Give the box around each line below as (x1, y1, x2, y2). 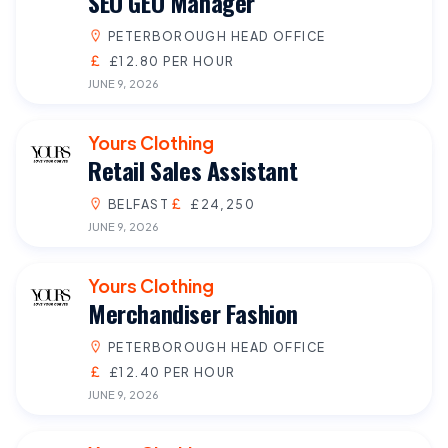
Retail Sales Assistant (88, 151, 298, 188)
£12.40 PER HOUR (108, 363, 236, 380)
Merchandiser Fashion (88, 294, 298, 331)
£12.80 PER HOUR (108, 52, 235, 69)
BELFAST (108, 195, 170, 212)
